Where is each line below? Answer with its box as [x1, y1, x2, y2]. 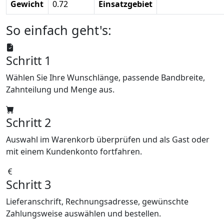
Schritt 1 [6, 52, 51, 69]
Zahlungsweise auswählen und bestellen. [6, 208, 161, 219]
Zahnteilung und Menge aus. [6, 84, 114, 95]
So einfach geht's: [6, 21, 111, 39]
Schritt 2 [6, 114, 51, 131]
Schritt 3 [6, 176, 51, 193]
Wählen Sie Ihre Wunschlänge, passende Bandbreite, [6, 72, 205, 83]
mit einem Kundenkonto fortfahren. [6, 146, 142, 157]
